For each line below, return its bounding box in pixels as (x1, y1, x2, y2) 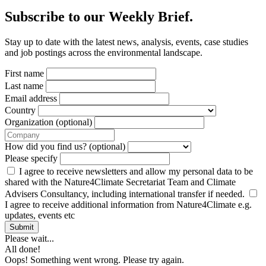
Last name (5, 80, 43, 91)
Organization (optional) (5, 116, 92, 127)
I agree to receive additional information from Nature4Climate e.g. (5, 199, 252, 210)
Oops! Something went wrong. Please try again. (5, 254, 184, 265)
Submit (9, 222, 34, 232)
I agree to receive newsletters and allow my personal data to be (17, 166, 253, 176)
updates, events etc (5, 210, 75, 220)
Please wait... (5, 233, 54, 243)
